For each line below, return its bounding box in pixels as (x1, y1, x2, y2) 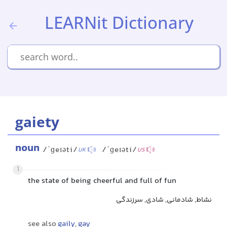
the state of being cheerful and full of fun (28, 175, 176, 187)
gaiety (15, 112, 59, 131)
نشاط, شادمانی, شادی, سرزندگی (116, 195, 212, 206)
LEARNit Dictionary (45, 11, 194, 34)
